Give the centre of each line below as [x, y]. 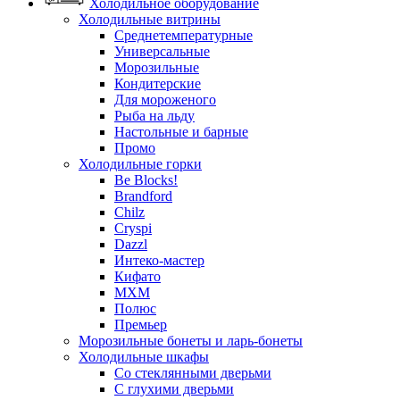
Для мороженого [165, 100]
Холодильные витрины [150, 20]
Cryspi [133, 229]
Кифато [137, 277]
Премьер [141, 325]
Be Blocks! [146, 180]
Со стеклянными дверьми [193, 373]
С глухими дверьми [174, 389]
